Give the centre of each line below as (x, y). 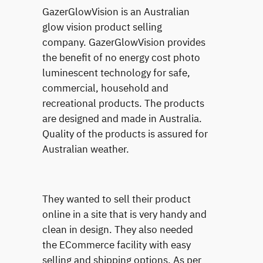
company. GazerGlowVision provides (124, 42)
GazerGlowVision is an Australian (116, 11)
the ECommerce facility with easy (116, 245)
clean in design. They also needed (117, 230)
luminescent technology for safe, (116, 73)
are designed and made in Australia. (122, 118)
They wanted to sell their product (116, 199)
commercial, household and (105, 88)
